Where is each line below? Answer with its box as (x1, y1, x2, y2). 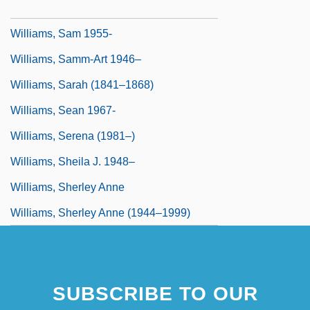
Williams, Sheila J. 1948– (10, 155, 135, 167)
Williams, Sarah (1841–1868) (10, 78, 154, 91)
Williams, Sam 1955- (10, 27, 112, 39)
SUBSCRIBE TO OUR (52, 282, 258, 304)
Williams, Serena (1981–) (10, 129, 135, 142)
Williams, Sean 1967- (10, 104, 116, 116)
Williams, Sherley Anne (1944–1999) (10, 206, 190, 219)
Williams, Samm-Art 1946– (10, 53, 141, 65)
